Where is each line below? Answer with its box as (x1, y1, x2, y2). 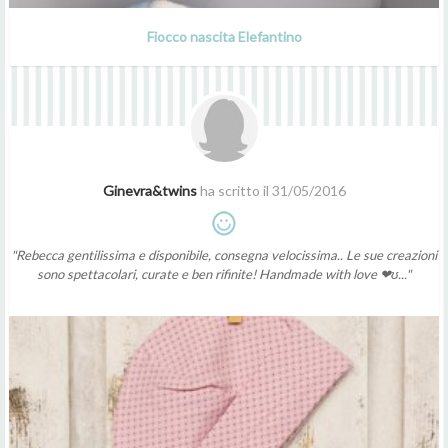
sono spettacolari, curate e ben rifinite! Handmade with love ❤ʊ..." (37, 265, 411, 282)
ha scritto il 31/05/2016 (196, 181, 346, 199)
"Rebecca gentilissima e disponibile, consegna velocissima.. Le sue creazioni (11, 246, 437, 263)
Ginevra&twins (102, 181, 197, 199)
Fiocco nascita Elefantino (146, 27, 302, 45)
